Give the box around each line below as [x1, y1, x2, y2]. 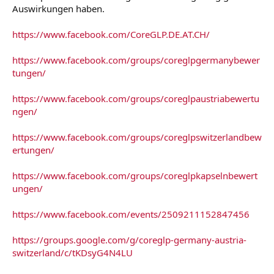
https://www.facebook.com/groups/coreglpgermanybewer [12, 53, 260, 66]
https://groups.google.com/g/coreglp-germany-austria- [12, 233, 246, 246]
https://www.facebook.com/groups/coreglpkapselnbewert [12, 169, 257, 182]
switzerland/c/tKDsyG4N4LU [12, 246, 133, 259]
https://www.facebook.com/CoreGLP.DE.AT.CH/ [12, 28, 210, 40]
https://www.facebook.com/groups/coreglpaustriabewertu [12, 92, 259, 105]
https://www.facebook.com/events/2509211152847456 [12, 207, 250, 220]
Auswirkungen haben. [12, 2, 105, 15]
